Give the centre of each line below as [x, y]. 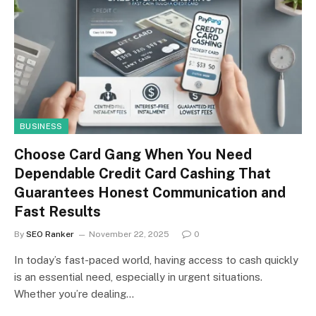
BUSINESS [41, 126]
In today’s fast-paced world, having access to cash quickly [156, 260]
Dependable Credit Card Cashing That [142, 174]
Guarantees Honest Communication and [150, 193]
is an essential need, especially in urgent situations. [138, 277]
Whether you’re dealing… [74, 294]
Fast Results [57, 212]
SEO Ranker [50, 234]
